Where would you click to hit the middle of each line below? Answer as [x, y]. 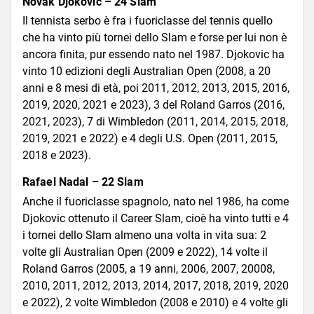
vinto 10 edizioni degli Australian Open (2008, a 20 [146, 71]
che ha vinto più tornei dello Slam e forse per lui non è [155, 38]
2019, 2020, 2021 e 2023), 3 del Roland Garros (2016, [153, 105]
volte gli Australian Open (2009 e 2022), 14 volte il [145, 252]
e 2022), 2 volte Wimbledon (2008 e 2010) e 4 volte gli [155, 302]
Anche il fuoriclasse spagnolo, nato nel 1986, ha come [156, 201]
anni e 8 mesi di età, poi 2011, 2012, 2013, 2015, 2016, [156, 88]
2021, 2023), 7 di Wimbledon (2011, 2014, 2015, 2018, [155, 122]
